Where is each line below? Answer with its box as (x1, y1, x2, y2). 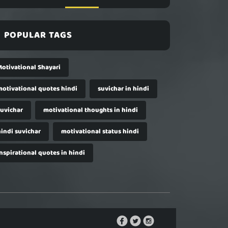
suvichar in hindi (98, 83, 149, 94)
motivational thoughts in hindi (43, 105, 138, 116)
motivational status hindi (61, 126, 139, 137)
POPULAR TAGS (4, 28, 72, 42)
